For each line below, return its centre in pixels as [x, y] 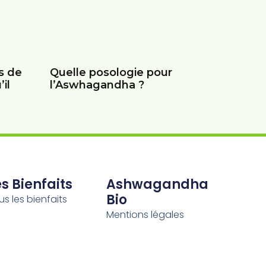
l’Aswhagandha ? [97, 85]
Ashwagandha [158, 184]
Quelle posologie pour [111, 73]
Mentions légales [145, 214]
